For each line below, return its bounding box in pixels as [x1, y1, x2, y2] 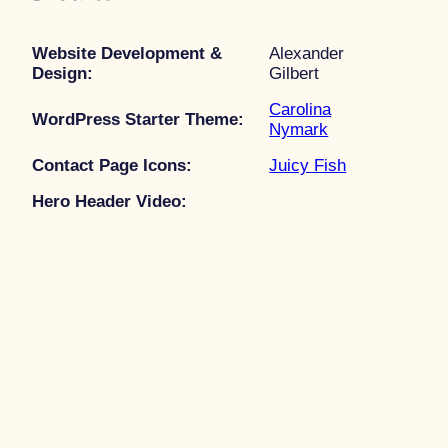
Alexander [269, 44, 345, 64]
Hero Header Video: [32, 192, 188, 212]
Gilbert [269, 64, 320, 84]
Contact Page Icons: [32, 156, 193, 176]
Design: [32, 64, 94, 84]
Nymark [269, 120, 329, 140]
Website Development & [32, 44, 223, 64]
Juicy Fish [269, 156, 347, 176]
